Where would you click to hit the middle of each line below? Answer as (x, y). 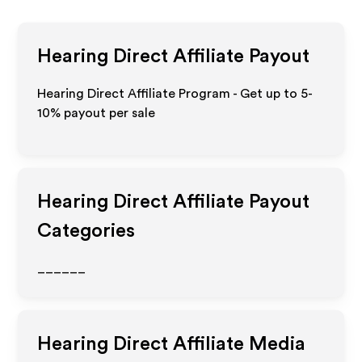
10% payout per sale (97, 113)
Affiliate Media (237, 344)
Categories (86, 231)
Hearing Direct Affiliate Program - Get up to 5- (175, 94)
